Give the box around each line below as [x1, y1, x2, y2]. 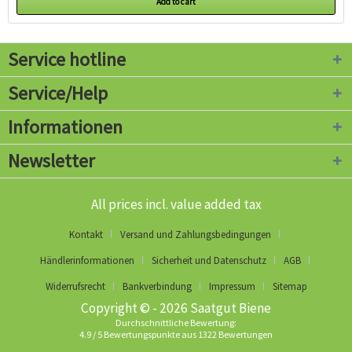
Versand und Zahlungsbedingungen [120, 228, 271, 242]
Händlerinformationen [39, 254, 134, 268]
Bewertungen [217, 328, 273, 341]
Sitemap [272, 280, 307, 294]
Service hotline [8, 47, 126, 72]
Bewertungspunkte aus [102, 328, 198, 341]
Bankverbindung [122, 280, 192, 294]
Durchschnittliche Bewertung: [115, 317, 236, 329]
